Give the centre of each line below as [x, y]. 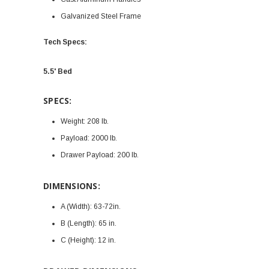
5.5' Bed [58, 71]
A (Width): [76, 207]
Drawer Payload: [88, 155]
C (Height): [78, 240]
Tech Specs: [65, 42]
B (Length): [78, 223]
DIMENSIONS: [72, 186]
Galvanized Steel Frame [101, 16]
